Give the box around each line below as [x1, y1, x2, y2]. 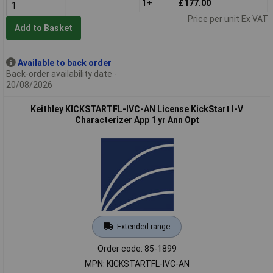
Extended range [116, 221, 170, 231]
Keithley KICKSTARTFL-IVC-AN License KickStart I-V [30, 104, 243, 114]
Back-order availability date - [5, 68, 117, 79]
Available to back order [17, 57, 112, 68]
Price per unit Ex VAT [187, 13, 268, 24]
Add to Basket [14, 23, 73, 34]
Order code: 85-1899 [97, 243, 177, 253]
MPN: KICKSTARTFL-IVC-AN [84, 258, 190, 269]
